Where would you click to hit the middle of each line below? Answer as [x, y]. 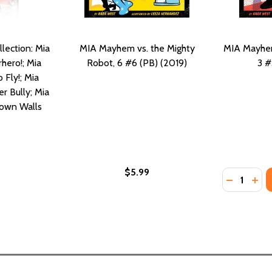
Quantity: [241, 175]
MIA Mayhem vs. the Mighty [137, 48]
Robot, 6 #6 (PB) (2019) [137, 63]
